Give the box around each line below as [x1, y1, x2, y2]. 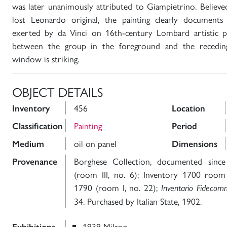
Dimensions [172, 138, 217, 149]
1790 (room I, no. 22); [74, 181, 161, 194]
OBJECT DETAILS [12, 83, 103, 100]
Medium [12, 138, 44, 149]
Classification [12, 121, 63, 132]
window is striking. [12, 52, 79, 65]
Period [172, 121, 197, 132]
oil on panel [74, 137, 117, 149]
